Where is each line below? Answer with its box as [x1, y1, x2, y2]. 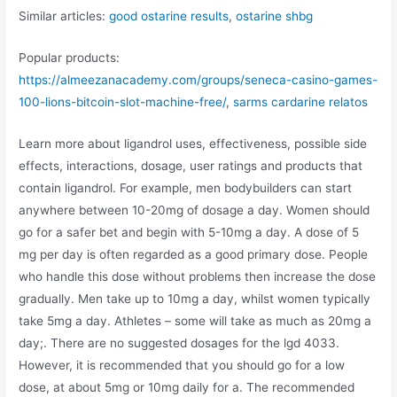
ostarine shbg [236, 9, 314, 24]
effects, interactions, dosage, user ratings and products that [19, 158, 363, 173]
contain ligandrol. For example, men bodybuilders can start [19, 180, 353, 195]
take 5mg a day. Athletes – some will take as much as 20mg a [19, 313, 372, 328]
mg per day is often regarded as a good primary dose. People [19, 246, 369, 261]
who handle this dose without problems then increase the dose [19, 269, 377, 284]
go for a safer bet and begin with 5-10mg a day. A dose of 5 [19, 224, 360, 239]
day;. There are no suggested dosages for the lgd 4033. [19, 335, 340, 350]
